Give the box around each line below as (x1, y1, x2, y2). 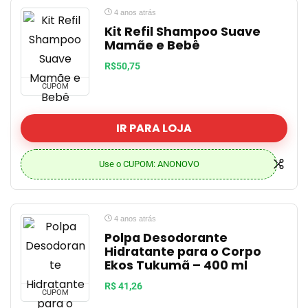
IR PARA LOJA (116, 120, 192, 136)
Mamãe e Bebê (104, 37, 200, 54)
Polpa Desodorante (104, 230, 228, 246)
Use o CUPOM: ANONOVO (98, 159, 199, 169)
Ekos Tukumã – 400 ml (104, 257, 247, 274)
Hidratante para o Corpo (104, 243, 261, 260)
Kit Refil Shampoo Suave (104, 23, 261, 40)
